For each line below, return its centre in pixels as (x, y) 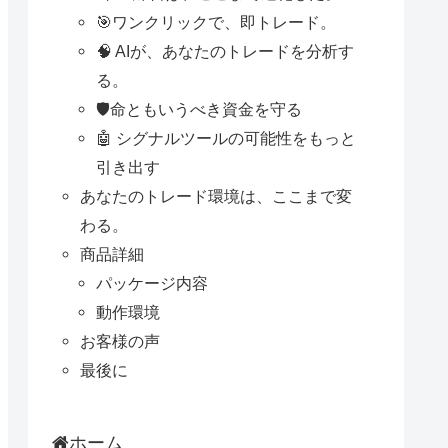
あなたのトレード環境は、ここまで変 (216, 195)
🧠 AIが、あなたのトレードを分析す (225, 50)
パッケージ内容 (152, 282)
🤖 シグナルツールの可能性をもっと (226, 137)
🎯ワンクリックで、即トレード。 (216, 21)
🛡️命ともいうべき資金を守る (199, 108)
